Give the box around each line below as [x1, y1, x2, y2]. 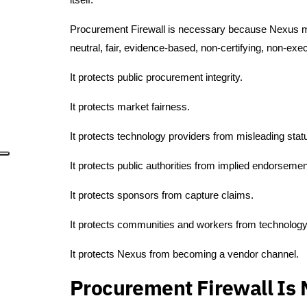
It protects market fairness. [70, 101, 190, 113]
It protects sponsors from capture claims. [70, 189, 254, 201]
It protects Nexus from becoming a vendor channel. [70, 248, 299, 260]
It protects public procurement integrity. [70, 71, 243, 84]
